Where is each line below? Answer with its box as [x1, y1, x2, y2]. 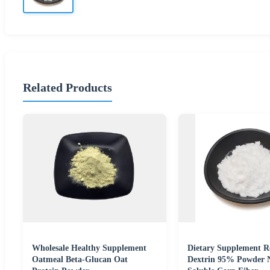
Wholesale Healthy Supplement [32, 243, 146, 253]
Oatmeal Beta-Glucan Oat [32, 255, 128, 265]
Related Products [23, 80, 112, 94]
